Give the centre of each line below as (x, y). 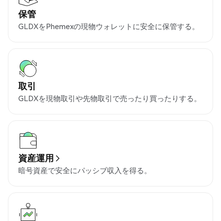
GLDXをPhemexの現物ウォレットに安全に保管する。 (109, 26)
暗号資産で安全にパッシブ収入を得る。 (85, 170)
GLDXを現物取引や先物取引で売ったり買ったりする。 (110, 98)
